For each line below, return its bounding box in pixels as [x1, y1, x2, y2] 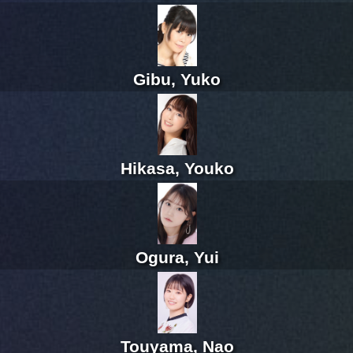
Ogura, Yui [135, 248, 219, 267]
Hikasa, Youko [120, 159, 234, 178]
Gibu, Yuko [133, 70, 221, 89]
